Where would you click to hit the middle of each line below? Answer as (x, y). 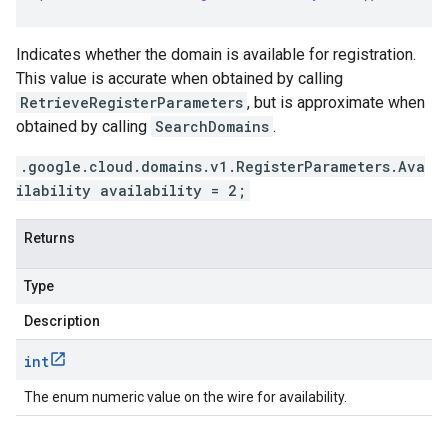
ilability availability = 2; (131, 190)
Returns (49, 238)
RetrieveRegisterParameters (131, 102)
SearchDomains (212, 126)
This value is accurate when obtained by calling (179, 78)
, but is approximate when (336, 102)
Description (62, 321)
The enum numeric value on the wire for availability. (185, 397)
